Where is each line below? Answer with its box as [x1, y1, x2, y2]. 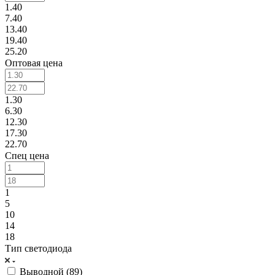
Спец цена [5, 150, 49, 161]
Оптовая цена [5, 57, 63, 68]
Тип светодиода [5, 242, 72, 254]
